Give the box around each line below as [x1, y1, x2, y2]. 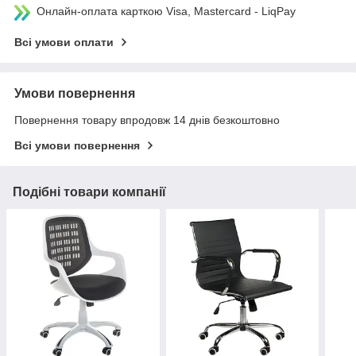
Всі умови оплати [14, 36, 114, 49]
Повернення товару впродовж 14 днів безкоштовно [14, 114, 280, 127]
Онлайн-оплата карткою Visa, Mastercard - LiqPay [37, 5, 296, 18]
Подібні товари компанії [13, 185, 166, 199]
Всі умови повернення [14, 139, 140, 153]
